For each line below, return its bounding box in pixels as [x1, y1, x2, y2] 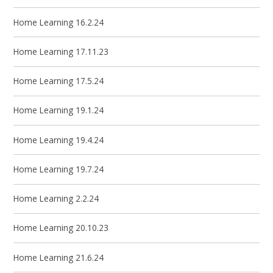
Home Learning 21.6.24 [13, 251, 104, 263]
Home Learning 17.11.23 [13, 45, 109, 57]
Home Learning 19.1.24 [13, 104, 104, 116]
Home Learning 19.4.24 [13, 133, 104, 146]
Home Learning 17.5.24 [13, 75, 104, 87]
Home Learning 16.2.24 [13, 16, 104, 28]
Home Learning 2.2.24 [13, 193, 99, 205]
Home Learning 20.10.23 [13, 222, 109, 234]
